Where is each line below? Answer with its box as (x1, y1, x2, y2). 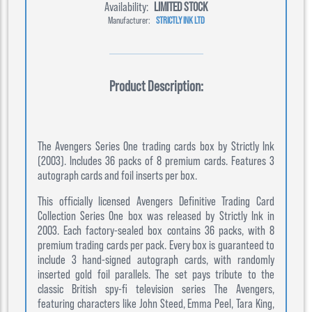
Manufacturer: (107, 14, 150, 26)
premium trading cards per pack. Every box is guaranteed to (38, 237, 274, 252)
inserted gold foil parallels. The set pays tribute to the (38, 266, 274, 281)
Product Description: (109, 77, 203, 94)
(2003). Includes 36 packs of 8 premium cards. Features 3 (38, 153, 274, 168)
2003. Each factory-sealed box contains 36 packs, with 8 (38, 222, 274, 237)
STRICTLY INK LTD (155, 14, 205, 26)
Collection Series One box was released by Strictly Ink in (38, 208, 274, 223)
